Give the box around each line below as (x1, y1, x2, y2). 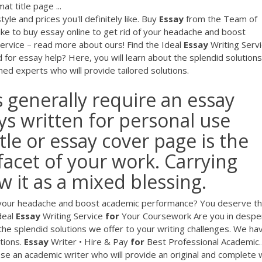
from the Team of (184, 12, 257, 25)
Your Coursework (119, 210, 191, 222)
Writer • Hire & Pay (49, 236, 130, 248)
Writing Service (40, 210, 105, 222)
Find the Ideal (127, 38, 184, 50)
